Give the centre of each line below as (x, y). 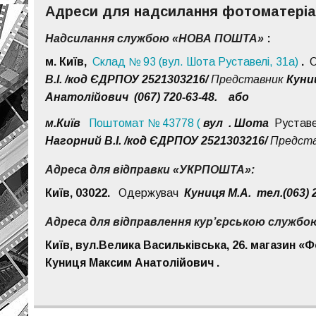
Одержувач (147, 193)
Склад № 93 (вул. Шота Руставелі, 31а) (197, 62)
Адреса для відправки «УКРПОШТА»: (150, 169)
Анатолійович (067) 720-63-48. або (147, 97)
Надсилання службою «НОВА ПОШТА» (155, 39)
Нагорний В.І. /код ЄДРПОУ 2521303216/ (158, 141)
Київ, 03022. (81, 193)
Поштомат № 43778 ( (146, 123)
